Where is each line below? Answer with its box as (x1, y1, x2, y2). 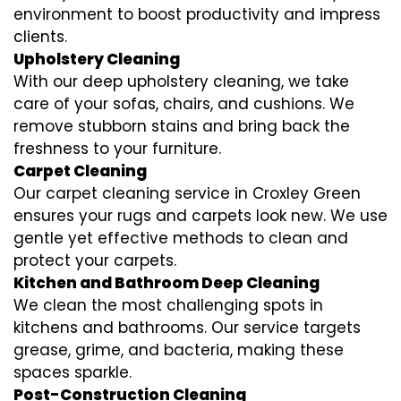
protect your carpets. (13, 250, 176, 272)
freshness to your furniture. (13, 138, 221, 160)
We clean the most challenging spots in (13, 294, 323, 317)
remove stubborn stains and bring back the (13, 115, 350, 138)
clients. (13, 26, 67, 48)
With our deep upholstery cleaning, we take (13, 71, 349, 93)
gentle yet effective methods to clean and (13, 227, 348, 250)
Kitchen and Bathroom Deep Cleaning (13, 272, 320, 294)
